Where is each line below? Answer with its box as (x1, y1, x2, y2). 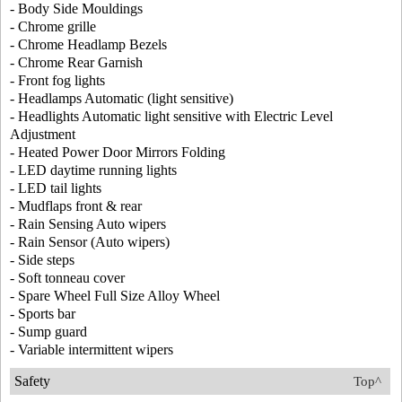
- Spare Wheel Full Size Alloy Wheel (10, 288, 220, 304)
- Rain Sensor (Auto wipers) (10, 234, 170, 250)
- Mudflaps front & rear (10, 198, 142, 214)
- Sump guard (10, 324, 87, 340)
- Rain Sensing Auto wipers (10, 216, 166, 232)
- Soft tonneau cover (10, 270, 125, 286)
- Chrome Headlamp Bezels (10, 37, 167, 53)
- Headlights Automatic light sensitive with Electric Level (10, 109, 333, 125)
